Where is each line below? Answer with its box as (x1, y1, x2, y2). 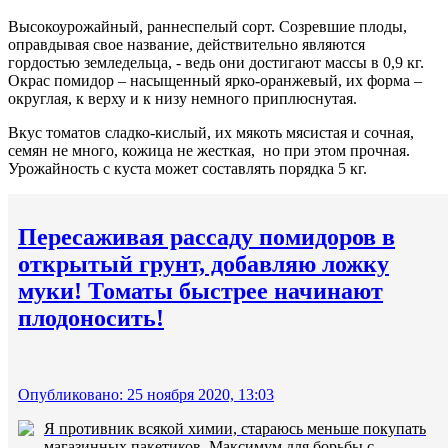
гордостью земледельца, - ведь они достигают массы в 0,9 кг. (8, 53, 424, 71)
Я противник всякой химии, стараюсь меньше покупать (44, 419, 426, 437)
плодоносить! (18, 304, 164, 331)
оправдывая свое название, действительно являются (8, 35, 365, 53)
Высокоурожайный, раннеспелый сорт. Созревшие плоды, (8, 17, 407, 35)
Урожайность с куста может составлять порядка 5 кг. (8, 159, 367, 177)
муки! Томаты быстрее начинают (18, 277, 383, 304)
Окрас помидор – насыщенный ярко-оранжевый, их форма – (8, 71, 422, 89)
